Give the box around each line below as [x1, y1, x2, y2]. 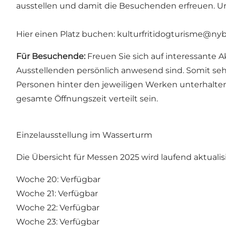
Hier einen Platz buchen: [16, 29, 117, 39]
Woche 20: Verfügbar [16, 174, 100, 184]
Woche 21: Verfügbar [16, 188, 98, 198]
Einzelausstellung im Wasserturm [16, 130, 152, 140]
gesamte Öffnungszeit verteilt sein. [16, 93, 158, 103]
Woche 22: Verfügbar [16, 202, 99, 212]
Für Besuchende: [16, 51, 85, 61]
